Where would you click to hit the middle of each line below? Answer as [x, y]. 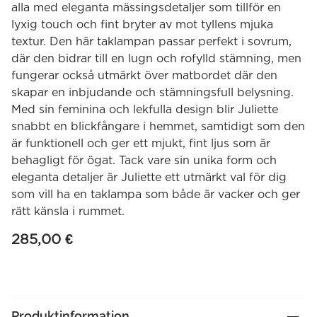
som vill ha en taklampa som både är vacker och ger [156, 194]
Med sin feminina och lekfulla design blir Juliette [145, 109]
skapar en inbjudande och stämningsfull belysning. [152, 92]
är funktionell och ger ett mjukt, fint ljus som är [141, 143]
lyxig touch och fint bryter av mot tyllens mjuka [142, 24]
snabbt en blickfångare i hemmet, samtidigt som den [158, 126]
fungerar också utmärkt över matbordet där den [144, 75]
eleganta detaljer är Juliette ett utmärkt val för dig [149, 177]
